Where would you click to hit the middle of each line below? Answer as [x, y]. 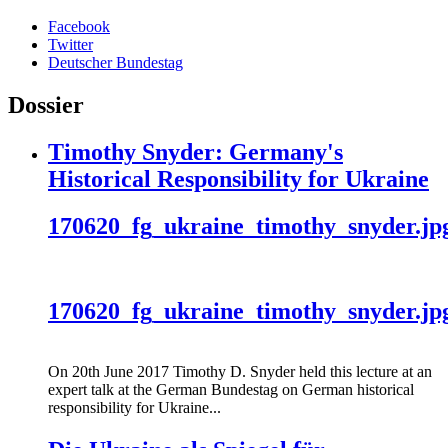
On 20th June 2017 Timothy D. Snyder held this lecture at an [240, 371]
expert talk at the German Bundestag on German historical [231, 389]
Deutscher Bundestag [115, 63]
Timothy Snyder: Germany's [195, 152]
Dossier [46, 105]
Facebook [79, 27]
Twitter [70, 45]
